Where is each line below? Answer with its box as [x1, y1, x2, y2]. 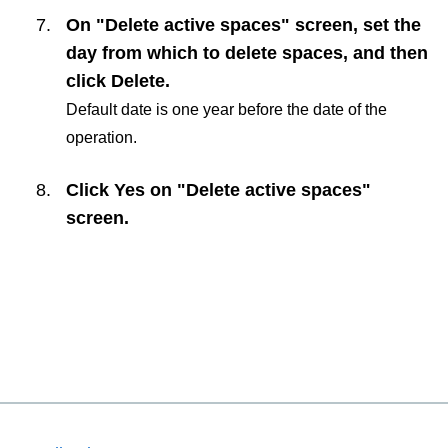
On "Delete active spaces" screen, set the [66, 14, 421, 35]
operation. [66, 127, 137, 146]
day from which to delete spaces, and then [66, 42, 428, 63]
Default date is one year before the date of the [66, 99, 387, 118]
